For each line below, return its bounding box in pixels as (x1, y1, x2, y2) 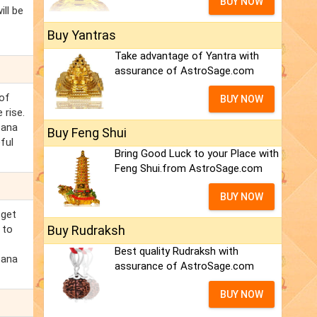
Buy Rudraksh (47, 223, 125, 238)
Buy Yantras (47, 28, 116, 43)
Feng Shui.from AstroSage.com (115, 162, 263, 175)
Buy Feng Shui (47, 125, 127, 141)
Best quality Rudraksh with (115, 245, 238, 258)
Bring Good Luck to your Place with (115, 147, 279, 161)
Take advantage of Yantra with (115, 50, 259, 63)
